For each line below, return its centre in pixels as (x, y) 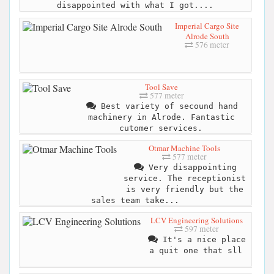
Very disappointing (190, 167)
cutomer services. (161, 128)
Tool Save (161, 87)
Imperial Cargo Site (207, 25)
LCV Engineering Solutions (196, 220)
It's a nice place (202, 240)
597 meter (201, 229)
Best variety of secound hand (167, 106)
